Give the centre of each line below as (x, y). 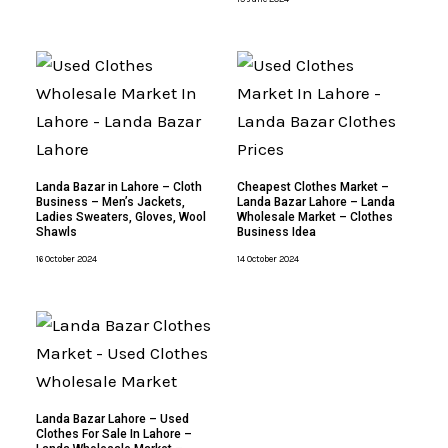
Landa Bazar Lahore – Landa (315, 202)
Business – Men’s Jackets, (111, 202)
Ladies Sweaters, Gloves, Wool (121, 217)
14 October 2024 (267, 259)
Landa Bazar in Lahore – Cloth (119, 187)
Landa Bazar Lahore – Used (113, 419)
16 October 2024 (67, 259)
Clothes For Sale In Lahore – (114, 434)
